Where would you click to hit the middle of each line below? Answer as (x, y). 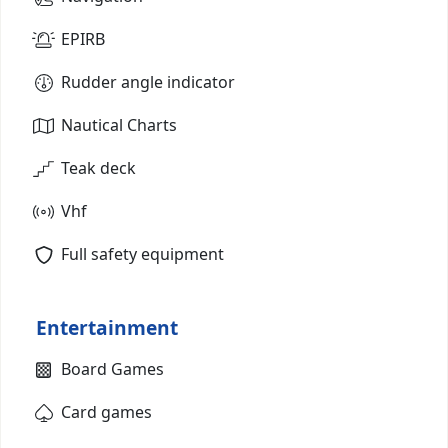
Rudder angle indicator (148, 81)
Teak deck (98, 167)
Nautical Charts (119, 124)
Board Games (112, 368)
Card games (106, 411)
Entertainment (107, 327)
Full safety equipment (142, 253)
